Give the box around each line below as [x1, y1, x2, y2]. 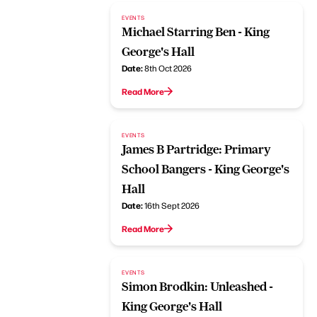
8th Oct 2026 [144, 62, 192, 74]
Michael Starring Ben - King [122, 24, 270, 39]
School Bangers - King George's [122, 161, 290, 176]
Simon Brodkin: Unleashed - [122, 279, 274, 294]
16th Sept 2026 [144, 199, 200, 211]
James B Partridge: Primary [122, 142, 272, 156]
